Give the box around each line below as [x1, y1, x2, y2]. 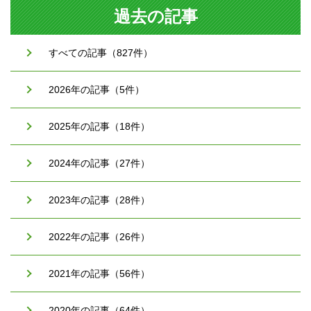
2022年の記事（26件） [49, 230, 150, 242]
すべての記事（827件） [49, 47, 153, 58]
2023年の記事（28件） [49, 194, 150, 205]
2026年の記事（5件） [49, 83, 144, 95]
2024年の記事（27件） [49, 157, 150, 169]
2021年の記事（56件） [49, 267, 150, 279]
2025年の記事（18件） [49, 120, 150, 132]
